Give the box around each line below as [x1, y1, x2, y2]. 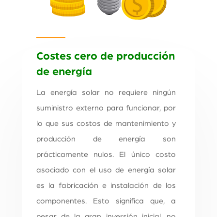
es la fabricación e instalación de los [36, 182, 176, 190]
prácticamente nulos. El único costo [36, 151, 176, 159]
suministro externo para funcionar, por [36, 104, 176, 112]
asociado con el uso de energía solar [36, 166, 176, 174]
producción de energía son [36, 135, 176, 143]
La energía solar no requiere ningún [36, 89, 176, 97]
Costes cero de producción [36, 51, 175, 62]
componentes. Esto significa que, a [36, 197, 176, 205]
